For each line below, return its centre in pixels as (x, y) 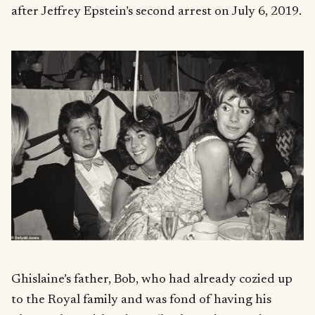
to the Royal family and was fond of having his (141, 300)
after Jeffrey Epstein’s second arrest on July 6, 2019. (156, 11)
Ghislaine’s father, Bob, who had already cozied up (152, 280)
